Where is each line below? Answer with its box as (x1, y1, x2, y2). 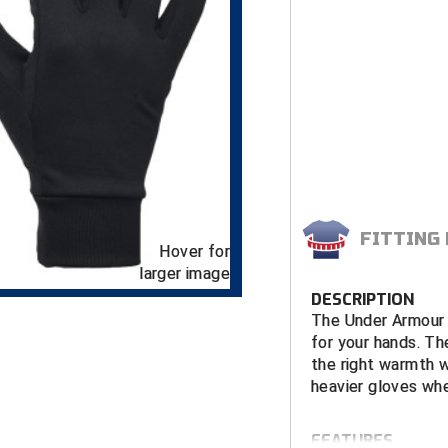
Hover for (159, 242, 230, 262)
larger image (139, 264, 230, 284)
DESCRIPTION (311, 289, 414, 311)
